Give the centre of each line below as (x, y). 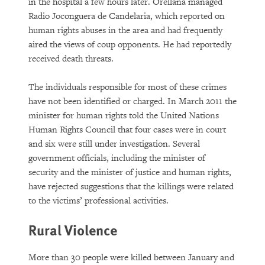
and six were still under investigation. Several (114, 144)
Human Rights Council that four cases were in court (127, 130)
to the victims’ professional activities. (98, 201)
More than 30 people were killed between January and (131, 258)
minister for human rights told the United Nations (124, 116)
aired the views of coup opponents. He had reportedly (130, 45)
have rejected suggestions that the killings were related (131, 187)
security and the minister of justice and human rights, (130, 172)
